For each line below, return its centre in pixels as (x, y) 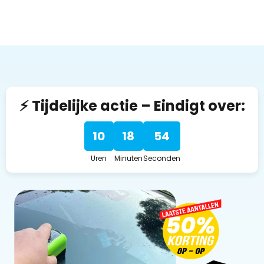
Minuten (128, 158)
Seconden (161, 158)
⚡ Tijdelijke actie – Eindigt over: (132, 105)
